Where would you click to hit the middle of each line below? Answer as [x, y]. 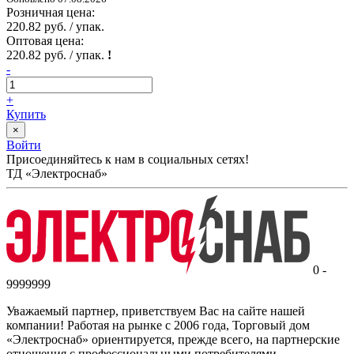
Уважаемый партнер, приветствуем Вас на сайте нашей [156, 311]
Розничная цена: [51, 12]
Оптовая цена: [45, 40]
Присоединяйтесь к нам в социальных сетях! [128, 159]
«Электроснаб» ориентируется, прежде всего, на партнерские [173, 339]
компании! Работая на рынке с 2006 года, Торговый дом [158, 325]
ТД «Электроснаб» [57, 173]
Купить [26, 114]
